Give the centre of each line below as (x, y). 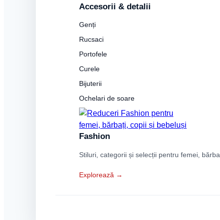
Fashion (95, 136)
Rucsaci (91, 39)
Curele (89, 69)
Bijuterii (90, 83)
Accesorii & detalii (115, 7)
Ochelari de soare (107, 98)
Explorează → (101, 175)
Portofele (93, 54)
